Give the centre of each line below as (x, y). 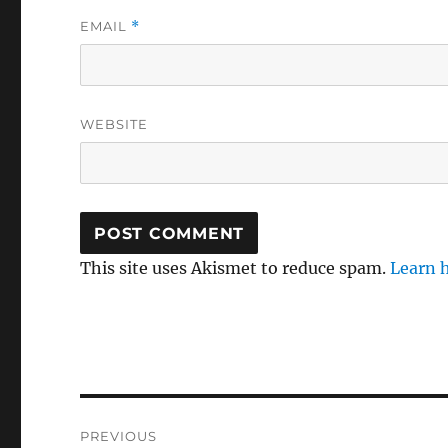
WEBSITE (114, 124)
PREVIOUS (119, 436)
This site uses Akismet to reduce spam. (235, 268)
